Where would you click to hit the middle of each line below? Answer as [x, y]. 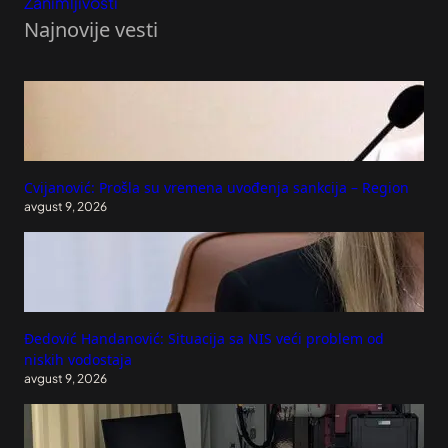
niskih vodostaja [78, 360]
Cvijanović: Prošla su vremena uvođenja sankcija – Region [216, 188]
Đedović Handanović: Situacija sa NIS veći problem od [204, 339]
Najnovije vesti [91, 30]
